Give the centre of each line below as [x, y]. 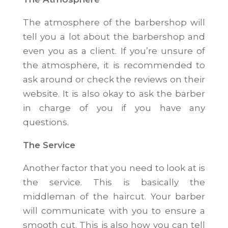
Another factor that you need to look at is [114, 168]
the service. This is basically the [114, 182]
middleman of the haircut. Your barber [114, 196]
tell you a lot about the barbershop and [114, 37]
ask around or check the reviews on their [114, 79]
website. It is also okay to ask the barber [114, 94]
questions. [46, 122]
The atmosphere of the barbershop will [114, 22]
